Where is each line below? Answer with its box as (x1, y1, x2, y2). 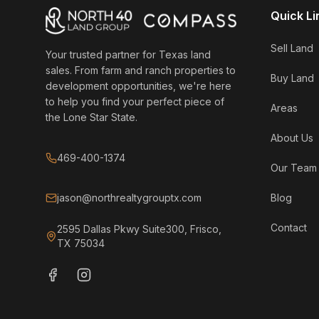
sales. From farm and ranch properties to (46, 64, 236, 76)
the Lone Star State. (46, 111, 137, 123)
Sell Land (271, 42, 313, 54)
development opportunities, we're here (46, 80, 231, 92)
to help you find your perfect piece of (46, 95, 224, 108)
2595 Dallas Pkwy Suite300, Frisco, (57, 223, 221, 235)
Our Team (271, 162, 317, 174)
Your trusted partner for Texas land (46, 48, 211, 61)
